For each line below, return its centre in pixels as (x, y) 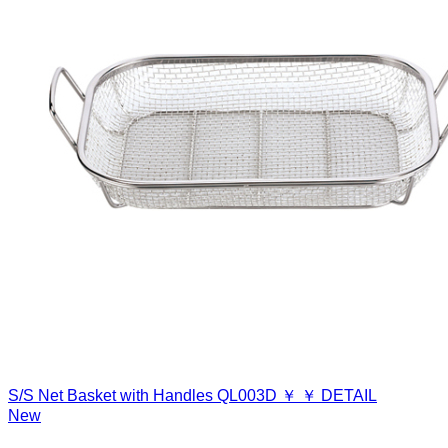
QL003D (247, 395)
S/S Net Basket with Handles (110, 395)
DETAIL (349, 395)
